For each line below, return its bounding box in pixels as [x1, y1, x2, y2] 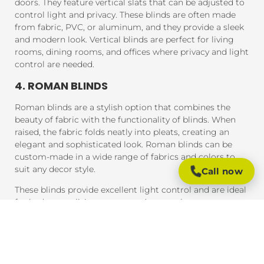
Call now [201, 166, 243, 177]
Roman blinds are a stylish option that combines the [15, 101, 230, 113]
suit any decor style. [15, 163, 95, 174]
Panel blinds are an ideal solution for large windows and [15, 252, 245, 263]
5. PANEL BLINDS [15, 228, 100, 243]
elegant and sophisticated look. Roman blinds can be [15, 138, 232, 150]
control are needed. [15, 59, 94, 70]
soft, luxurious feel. [15, 209, 91, 220]
